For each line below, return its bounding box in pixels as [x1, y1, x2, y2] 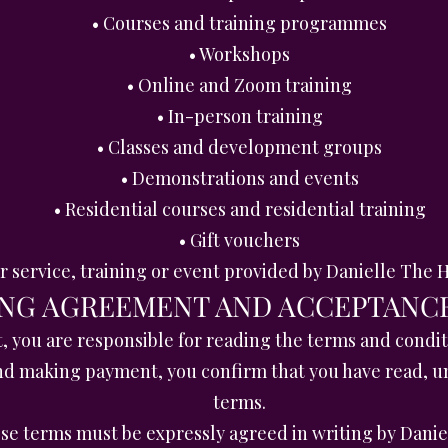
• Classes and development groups [97, 135, 382, 159]
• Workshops [189, 42, 290, 66]
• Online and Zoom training [127, 73, 352, 97]
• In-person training [156, 104, 323, 128]
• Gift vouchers [179, 228, 300, 252]
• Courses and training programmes [92, 11, 387, 35]
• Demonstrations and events [120, 166, 359, 190]
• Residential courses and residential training [53, 197, 426, 221]
